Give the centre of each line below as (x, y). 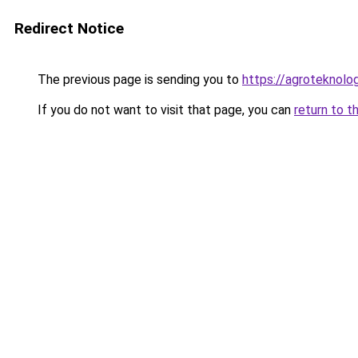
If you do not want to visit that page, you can (164, 110)
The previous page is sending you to (138, 80)
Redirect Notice (69, 28)
